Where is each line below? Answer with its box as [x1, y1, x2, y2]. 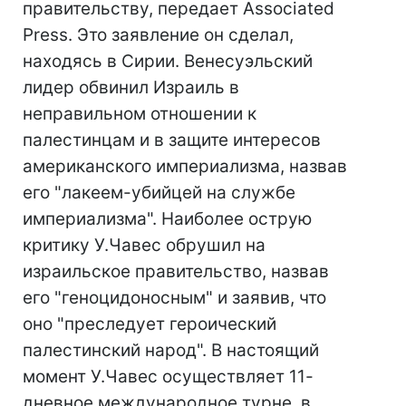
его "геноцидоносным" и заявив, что [23, 287, 326, 308]
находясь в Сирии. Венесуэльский [23, 51, 313, 72]
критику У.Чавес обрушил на [23, 235, 266, 256]
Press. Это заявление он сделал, [23, 24, 294, 45]
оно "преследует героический [23, 314, 276, 334]
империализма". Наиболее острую [23, 208, 312, 229]
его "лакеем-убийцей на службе [23, 182, 295, 203]
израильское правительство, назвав [23, 261, 329, 282]
